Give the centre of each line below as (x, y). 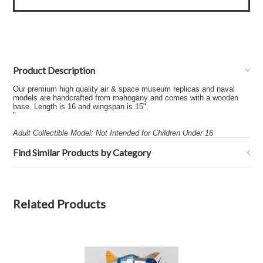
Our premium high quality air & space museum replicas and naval (124, 89)
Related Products (60, 204)
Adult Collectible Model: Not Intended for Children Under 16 (113, 133)
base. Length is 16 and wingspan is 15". (81, 107)
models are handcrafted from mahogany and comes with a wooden (126, 98)
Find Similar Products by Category (82, 152)
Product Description (54, 70)
